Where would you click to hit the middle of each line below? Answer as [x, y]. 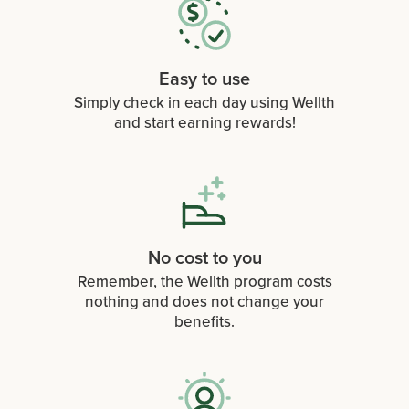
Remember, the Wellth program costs [204, 282]
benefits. [204, 322]
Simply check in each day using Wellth [204, 103]
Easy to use [204, 79]
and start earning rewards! [204, 123]
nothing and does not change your [204, 302]
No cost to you [204, 258]
